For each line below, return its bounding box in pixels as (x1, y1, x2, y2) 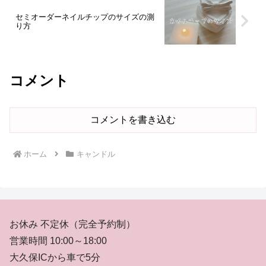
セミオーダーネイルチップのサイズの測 (15, 12, 154, 21)
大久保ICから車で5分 (9, 252, 100, 263)
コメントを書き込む (90, 115, 176, 125)
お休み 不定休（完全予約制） (9, 219, 135, 230)
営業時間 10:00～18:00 (9, 236, 107, 246)
